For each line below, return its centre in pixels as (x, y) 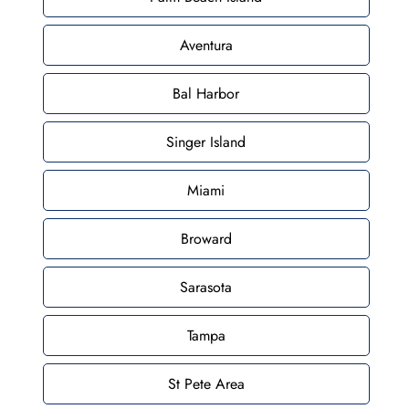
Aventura (206, 45)
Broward (206, 238)
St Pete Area (206, 383)
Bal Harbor (206, 93)
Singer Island (206, 142)
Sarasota (206, 287)
